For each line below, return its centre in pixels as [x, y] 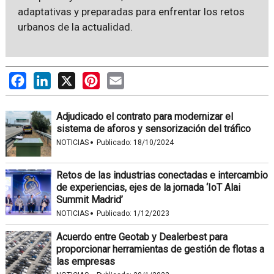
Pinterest [119, 78]
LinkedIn [69, 78]
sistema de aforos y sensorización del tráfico [153, 128]
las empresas [85, 261]
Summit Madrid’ [89, 199]
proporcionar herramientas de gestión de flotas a [160, 249]
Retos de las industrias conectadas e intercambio [162, 175]
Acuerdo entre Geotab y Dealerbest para [142, 237]
